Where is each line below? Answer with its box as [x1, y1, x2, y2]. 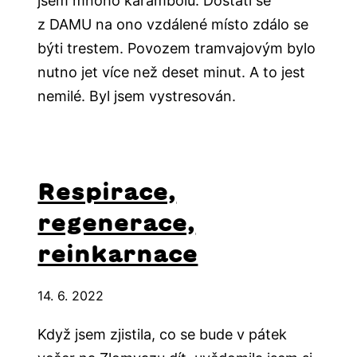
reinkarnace [37, 241, 198, 266]
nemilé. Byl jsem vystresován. [37, 88, 237, 105]
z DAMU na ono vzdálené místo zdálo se [37, 16, 309, 33]
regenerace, [37, 210, 196, 235]
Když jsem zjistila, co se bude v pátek [37, 326, 288, 343]
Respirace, [37, 179, 177, 204]
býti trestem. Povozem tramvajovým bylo [37, 40, 316, 57]
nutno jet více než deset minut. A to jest [37, 64, 306, 81]
